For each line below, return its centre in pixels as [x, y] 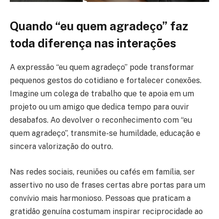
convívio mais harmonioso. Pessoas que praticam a [100, 198]
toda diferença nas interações [93, 43]
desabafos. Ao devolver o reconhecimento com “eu [101, 120]
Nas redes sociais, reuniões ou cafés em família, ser [102, 172]
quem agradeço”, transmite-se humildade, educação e [105, 133]
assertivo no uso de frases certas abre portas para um [108, 185]
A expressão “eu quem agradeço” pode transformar [102, 67]
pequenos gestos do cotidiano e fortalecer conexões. [106, 80]
